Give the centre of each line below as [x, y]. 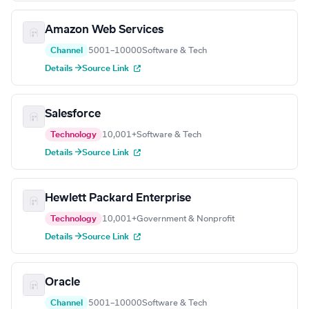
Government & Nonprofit [186, 219]
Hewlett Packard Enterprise [118, 198]
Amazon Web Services [104, 30]
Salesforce [73, 114]
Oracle [62, 282]
